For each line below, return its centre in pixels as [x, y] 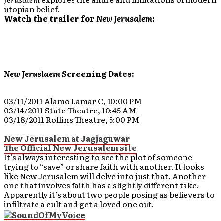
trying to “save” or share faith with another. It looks [104, 166]
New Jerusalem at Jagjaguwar [67, 138]
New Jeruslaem [32, 74]
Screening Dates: [98, 74]
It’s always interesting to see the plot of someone [98, 157]
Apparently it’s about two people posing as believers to [109, 195]
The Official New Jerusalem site [70, 148]
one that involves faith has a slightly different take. [102, 185]
